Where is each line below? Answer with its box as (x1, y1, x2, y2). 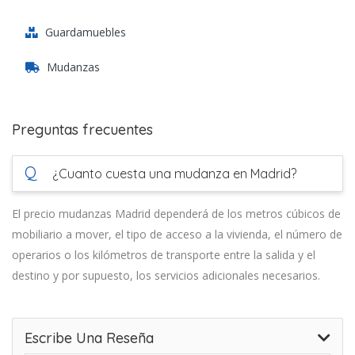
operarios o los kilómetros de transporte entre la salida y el (12, 247, 315, 262)
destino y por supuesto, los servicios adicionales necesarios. (12, 268, 320, 283)
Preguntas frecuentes (12, 120, 153, 139)
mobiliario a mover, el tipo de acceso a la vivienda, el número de (12, 227, 342, 242)
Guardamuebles (45, 25, 126, 40)
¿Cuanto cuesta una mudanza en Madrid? (49, 166, 296, 181)
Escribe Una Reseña (25, 329, 154, 347)
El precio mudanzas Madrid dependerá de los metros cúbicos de (12, 206, 341, 221)
